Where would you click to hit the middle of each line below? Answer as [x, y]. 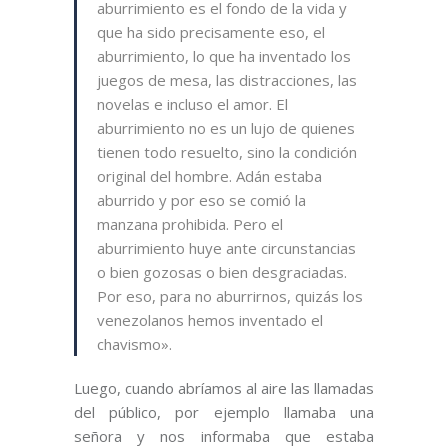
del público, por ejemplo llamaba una [224, 412]
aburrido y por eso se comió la [201, 200]
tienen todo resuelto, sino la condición [227, 152]
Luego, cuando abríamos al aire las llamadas [224, 388]
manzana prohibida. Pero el [190, 224]
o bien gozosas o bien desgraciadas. [222, 272]
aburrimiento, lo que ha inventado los [224, 56]
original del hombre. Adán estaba [209, 176]
